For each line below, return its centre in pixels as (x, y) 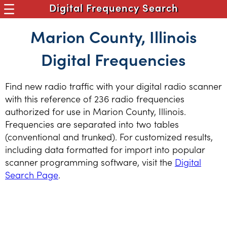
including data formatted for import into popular (105, 149)
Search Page (32, 175)
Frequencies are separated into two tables (92, 124)
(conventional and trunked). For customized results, (109, 137)
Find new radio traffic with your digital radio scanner (113, 86)
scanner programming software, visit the (90, 162)
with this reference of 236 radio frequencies (95, 99)
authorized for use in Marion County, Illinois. (96, 111)
